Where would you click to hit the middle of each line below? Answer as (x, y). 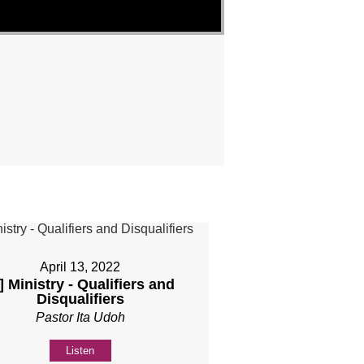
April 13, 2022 (80, 267)
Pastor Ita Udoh (80, 318)
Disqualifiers (80, 299)
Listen (80, 351)
